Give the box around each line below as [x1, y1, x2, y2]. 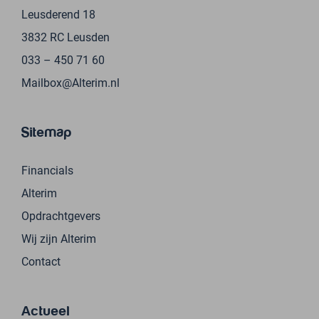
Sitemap [21, 125, 72, 140]
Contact [21, 253, 61, 269]
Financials [21, 162, 73, 178]
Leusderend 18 [21, 6, 95, 22]
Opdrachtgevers [21, 208, 100, 224]
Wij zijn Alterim [21, 231, 96, 246]
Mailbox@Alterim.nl [21, 75, 120, 90]
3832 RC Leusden [21, 29, 110, 45]
